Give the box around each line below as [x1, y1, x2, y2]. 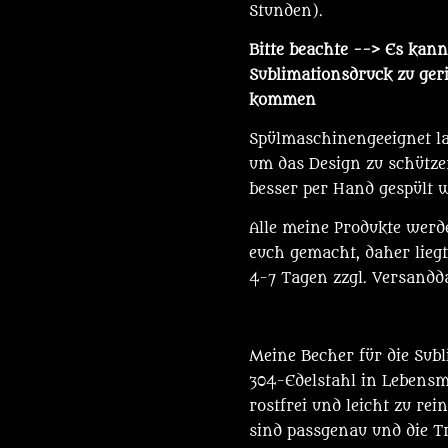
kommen [249, 91, 316, 109]
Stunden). [249, 2, 323, 20]
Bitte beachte [249, 41, 348, 59]
